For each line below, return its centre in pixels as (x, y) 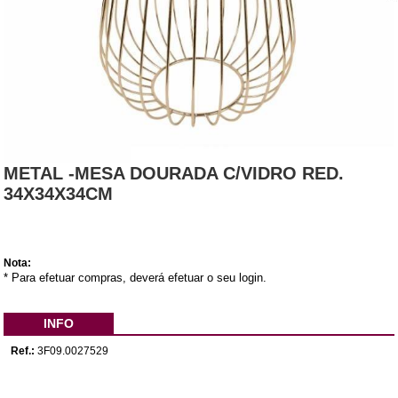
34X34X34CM (59, 194)
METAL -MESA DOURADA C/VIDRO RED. (174, 174)
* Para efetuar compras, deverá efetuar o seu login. (135, 278)
